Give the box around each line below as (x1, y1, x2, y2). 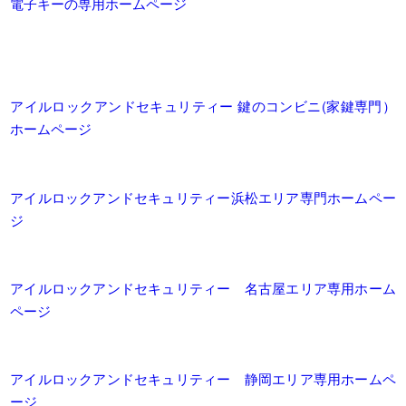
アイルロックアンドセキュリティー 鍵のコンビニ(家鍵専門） (10, 96, 396, 116)
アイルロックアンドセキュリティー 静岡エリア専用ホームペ (10, 369, 396, 389)
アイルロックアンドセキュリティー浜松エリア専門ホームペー (10, 187, 396, 207)
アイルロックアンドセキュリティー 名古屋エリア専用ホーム (10, 277, 396, 297)
